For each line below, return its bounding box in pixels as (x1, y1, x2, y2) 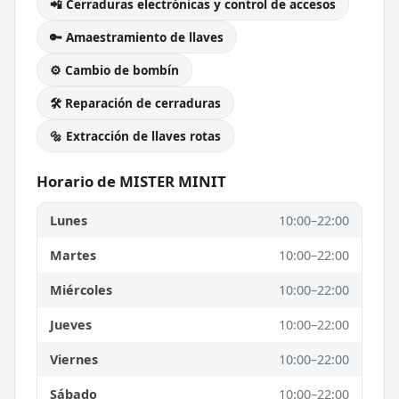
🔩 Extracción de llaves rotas (50, 126, 221, 144)
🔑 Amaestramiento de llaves (50, 28, 224, 45)
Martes (50, 246, 96, 264)
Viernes (50, 350, 98, 368)
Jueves (50, 315, 92, 333)
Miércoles (50, 281, 112, 298)
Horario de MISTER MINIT (37, 170, 226, 191)
